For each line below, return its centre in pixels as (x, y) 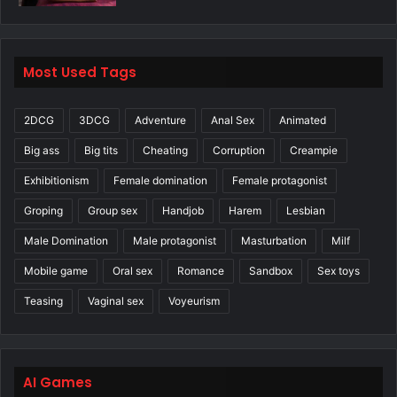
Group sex (113, 211)
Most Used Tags (80, 73)
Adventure (160, 121)
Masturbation (274, 241)
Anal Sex (233, 121)
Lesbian (306, 211)
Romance (201, 271)
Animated (303, 121)
